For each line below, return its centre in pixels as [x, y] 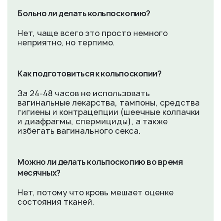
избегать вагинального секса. [79, 131]
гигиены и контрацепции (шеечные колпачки [109, 112]
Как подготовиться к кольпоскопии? [90, 74]
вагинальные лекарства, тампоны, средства [109, 103]
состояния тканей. [56, 202]
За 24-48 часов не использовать [84, 93]
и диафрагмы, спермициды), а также [92, 121]
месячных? [39, 173]
